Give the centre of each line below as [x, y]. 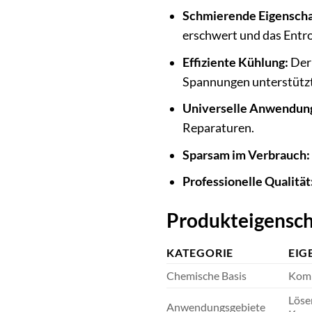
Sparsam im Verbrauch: [246, 155]
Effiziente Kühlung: [235, 62]
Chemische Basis [206, 276]
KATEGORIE [200, 253]
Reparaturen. [218, 128]
